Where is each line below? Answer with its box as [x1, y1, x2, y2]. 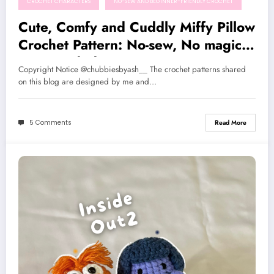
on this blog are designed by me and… [18, 76, 157, 88]
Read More [215, 118, 246, 128]
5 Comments [29, 117, 72, 127]
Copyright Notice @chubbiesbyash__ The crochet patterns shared [18, 64, 246, 76]
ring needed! [18, 53, 102, 73]
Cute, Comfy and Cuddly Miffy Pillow [18, 17, 255, 37]
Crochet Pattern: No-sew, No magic [18, 35, 242, 55]
